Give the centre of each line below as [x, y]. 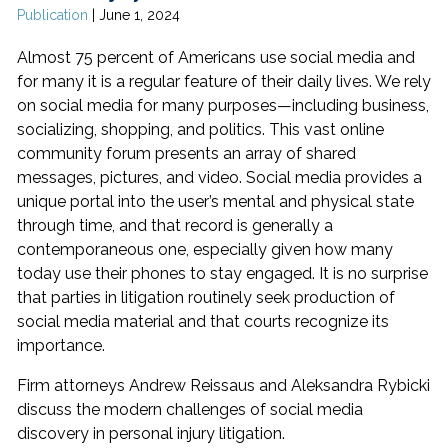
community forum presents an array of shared [186, 153]
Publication [52, 15]
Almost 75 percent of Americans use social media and [216, 57]
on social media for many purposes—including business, [223, 105]
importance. [61, 345]
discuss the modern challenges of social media [190, 409]
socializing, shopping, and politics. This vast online [200, 129]
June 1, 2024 [139, 15]
